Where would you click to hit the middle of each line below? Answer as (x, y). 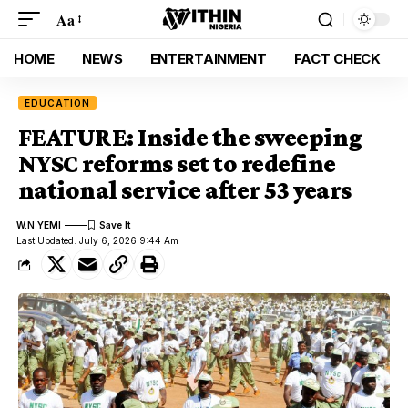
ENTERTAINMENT (208, 58)
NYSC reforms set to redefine (177, 163)
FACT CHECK (337, 58)
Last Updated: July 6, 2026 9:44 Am (98, 240)
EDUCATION (58, 103)
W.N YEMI (39, 224)
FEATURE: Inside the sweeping (190, 137)
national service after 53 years (185, 190)
